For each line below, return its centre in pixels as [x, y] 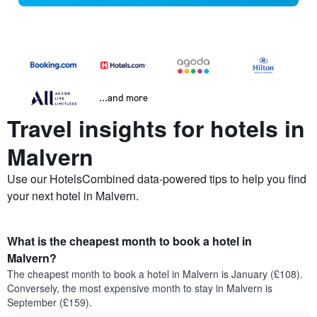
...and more [123, 98]
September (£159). [50, 302]
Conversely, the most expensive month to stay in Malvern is [140, 288]
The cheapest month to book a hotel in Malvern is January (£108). [155, 274]
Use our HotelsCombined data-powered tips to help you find [157, 179]
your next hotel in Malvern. [73, 196]
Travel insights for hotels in [156, 128]
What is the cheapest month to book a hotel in [129, 241]
